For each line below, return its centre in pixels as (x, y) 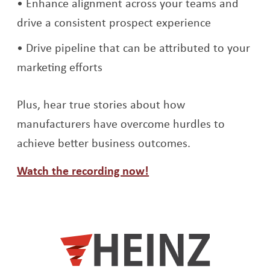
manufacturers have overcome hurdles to (121, 124)
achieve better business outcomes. (104, 143)
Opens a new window (204, 170)
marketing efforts (60, 67)
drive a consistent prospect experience (114, 22)
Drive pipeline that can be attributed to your (138, 48)
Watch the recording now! (83, 171)
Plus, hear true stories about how (101, 104)
